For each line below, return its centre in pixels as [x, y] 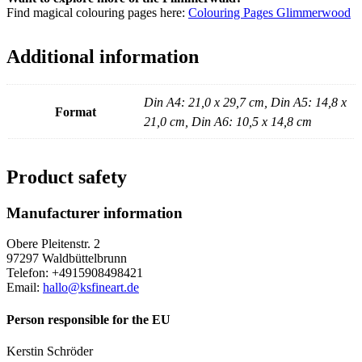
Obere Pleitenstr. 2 [53, 244]
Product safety [67, 177]
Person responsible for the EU [88, 319]
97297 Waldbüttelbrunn [67, 259]
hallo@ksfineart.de [91, 288]
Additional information [103, 56]
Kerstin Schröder [50, 351]
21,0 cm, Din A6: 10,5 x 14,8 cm [228, 121]
